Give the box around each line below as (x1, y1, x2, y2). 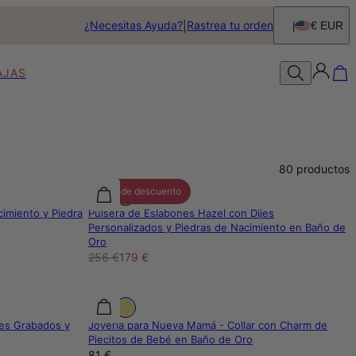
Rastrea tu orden (186, 18, 273, 32)
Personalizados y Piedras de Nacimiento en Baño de (88, 221, 346, 234)
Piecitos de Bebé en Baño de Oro (88, 333, 253, 346)
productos (296, 162, 350, 176)
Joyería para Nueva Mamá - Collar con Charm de (88, 319, 327, 332)
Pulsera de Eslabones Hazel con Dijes (88, 207, 274, 220)
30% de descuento (98, 185, 181, 198)
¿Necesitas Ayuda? (83, 18, 183, 32)
